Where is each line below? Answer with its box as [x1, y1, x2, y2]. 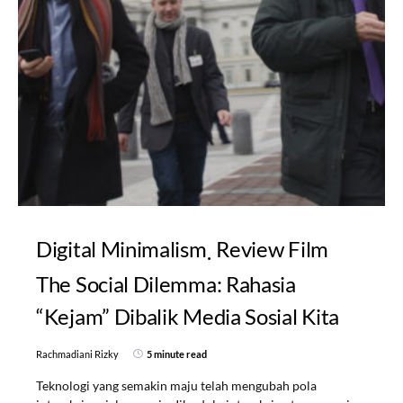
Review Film [216, 235, 329, 262]
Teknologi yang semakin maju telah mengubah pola [36, 377, 317, 393]
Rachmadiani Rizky [36, 347, 119, 360]
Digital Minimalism [36, 235, 207, 262]
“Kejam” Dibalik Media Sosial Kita [36, 302, 340, 329]
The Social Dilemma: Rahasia [36, 270, 296, 297]
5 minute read [147, 347, 207, 360]
